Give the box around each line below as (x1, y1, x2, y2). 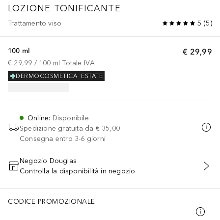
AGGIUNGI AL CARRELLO (67, 167, 152, 175)
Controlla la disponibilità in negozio (20, 166, 136, 175)
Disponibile (52, 113, 89, 122)
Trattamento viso (8, 19, 62, 27)
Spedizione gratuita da (20, 124, 94, 133)
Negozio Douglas (20, 156, 77, 165)
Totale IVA (62, 58, 95, 67)
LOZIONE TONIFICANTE (8, 2, 121, 14)
